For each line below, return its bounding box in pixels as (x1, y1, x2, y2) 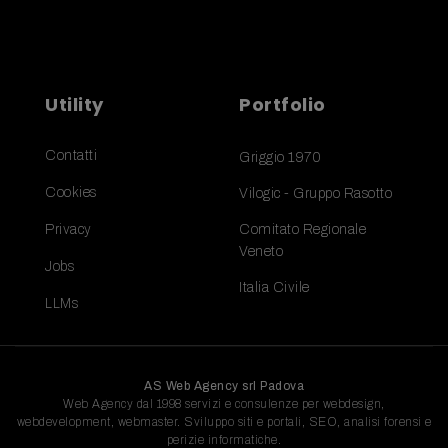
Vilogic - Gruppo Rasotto (239, 185, 392, 201)
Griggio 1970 (239, 149, 321, 165)
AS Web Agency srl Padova (144, 378, 304, 393)
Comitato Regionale (239, 221, 366, 237)
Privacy (45, 221, 92, 237)
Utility (45, 91, 104, 117)
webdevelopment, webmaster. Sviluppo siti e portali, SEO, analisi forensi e (16, 414, 432, 429)
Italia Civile (239, 279, 310, 295)
